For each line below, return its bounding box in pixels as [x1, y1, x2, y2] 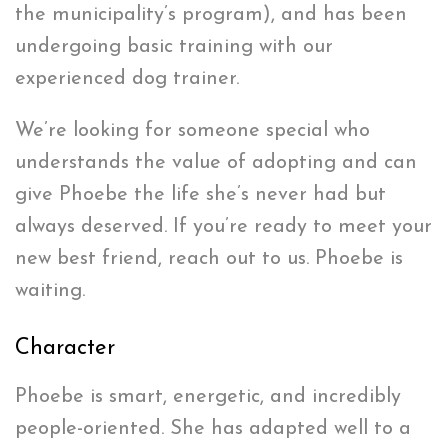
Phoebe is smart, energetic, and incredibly [15, 386, 401, 407]
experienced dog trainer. [15, 68, 239, 89]
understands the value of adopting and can [15, 152, 417, 173]
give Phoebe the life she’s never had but [15, 184, 386, 205]
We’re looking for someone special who [15, 120, 370, 141]
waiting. [15, 280, 85, 301]
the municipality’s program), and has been [15, 4, 407, 25]
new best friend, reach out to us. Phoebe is [15, 248, 403, 269]
